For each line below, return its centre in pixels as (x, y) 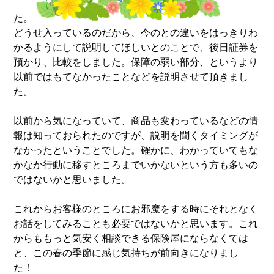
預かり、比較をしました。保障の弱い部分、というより (136, 62)
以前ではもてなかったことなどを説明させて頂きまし (131, 76)
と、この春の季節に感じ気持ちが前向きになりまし (126, 253)
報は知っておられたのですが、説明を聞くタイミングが (136, 135)
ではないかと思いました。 (72, 179)
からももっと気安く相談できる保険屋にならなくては (131, 238)
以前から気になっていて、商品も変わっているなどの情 (136, 120)
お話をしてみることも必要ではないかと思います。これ (136, 223)
